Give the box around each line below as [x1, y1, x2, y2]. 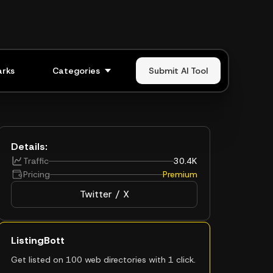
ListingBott [11, 234, 65, 247]
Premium [163, 169, 197, 180]
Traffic [23, 155, 49, 166]
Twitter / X [79, 188, 129, 200]
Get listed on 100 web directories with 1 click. [11, 254, 196, 265]
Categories [52, 65, 100, 76]
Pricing [23, 169, 50, 180]
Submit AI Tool [149, 65, 208, 76]
